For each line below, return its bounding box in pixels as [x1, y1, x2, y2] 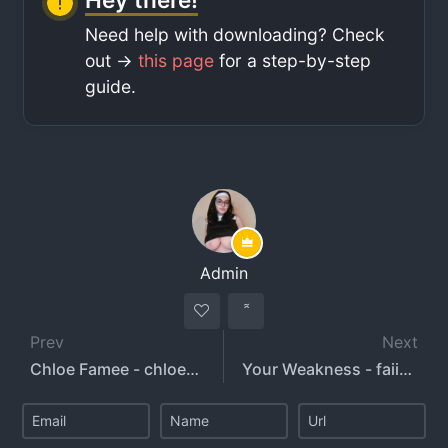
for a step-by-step [214, 49, 372, 71]
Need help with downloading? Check [85, 23, 386, 45]
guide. [85, 75, 137, 97]
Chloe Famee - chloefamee [186, 358, 200, 379]
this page [138, 49, 215, 71]
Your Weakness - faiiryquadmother [399, 358, 412, 379]
